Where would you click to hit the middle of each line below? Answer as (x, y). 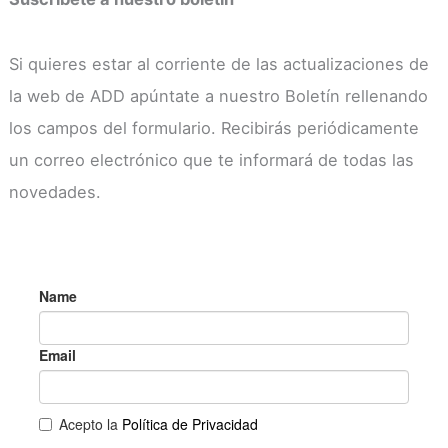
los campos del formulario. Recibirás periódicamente (213, 127)
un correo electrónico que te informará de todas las (211, 159)
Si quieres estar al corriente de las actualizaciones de (218, 63)
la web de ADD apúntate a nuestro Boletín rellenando (218, 95)
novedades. (54, 191)
